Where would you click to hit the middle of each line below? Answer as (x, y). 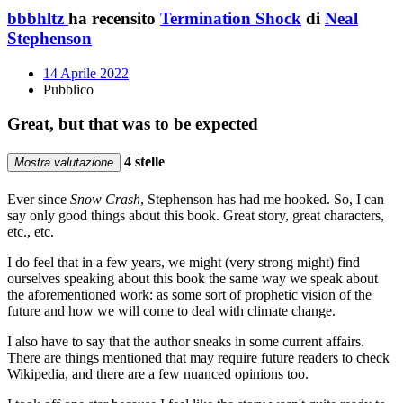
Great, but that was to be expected (133, 124)
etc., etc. (31, 231)
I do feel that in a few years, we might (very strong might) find (184, 262)
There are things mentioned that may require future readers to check (198, 357)
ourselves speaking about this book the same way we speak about (193, 278)
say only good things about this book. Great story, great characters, (196, 215)
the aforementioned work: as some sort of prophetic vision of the (189, 294)
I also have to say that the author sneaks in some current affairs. (186, 341)
